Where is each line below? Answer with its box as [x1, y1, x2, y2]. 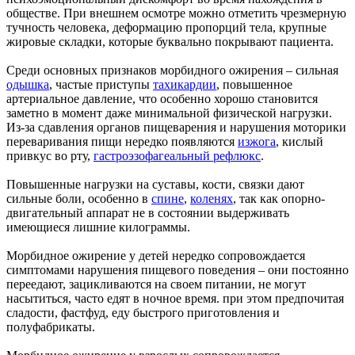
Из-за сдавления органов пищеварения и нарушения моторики [6, 120, 346, 135]
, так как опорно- [233, 192, 325, 206]
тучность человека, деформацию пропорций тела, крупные [6, 21, 326, 35]
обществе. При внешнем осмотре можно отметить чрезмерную [6, 6, 346, 21]
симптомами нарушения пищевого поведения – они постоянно [6, 263, 349, 277]
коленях [190, 192, 233, 206]
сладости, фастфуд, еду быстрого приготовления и [6, 306, 280, 320]
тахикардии [153, 78, 216, 92]
